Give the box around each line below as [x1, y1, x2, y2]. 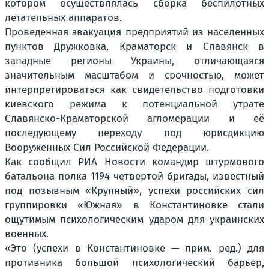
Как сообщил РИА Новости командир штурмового [5, 155, 264, 168]
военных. [5, 227, 49, 240]
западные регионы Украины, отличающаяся [5, 54, 264, 67]
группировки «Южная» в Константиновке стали [5, 198, 264, 211]
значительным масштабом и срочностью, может [5, 68, 264, 82]
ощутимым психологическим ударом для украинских [5, 213, 264, 226]
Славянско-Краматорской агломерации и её [5, 112, 264, 125]
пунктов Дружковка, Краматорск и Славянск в [5, 40, 264, 53]
